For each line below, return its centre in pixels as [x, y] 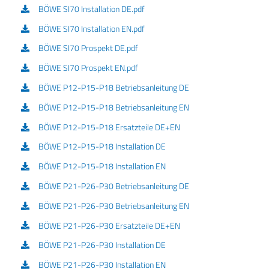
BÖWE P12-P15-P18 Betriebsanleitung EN [113, 107]
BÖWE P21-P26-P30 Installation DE [102, 245]
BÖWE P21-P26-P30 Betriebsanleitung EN [113, 205]
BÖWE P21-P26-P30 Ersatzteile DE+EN [109, 225]
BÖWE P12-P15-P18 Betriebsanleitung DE [113, 88]
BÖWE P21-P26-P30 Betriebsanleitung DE [113, 186]
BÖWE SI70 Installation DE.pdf [91, 8]
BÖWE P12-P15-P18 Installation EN [102, 166]
